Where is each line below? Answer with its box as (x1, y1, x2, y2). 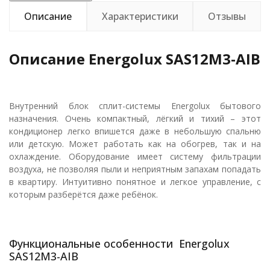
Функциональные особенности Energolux (9, 236, 230, 251)
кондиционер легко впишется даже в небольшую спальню (9, 125, 261, 137)
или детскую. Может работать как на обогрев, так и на (9, 138, 261, 149)
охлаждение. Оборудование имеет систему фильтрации (9, 151, 261, 162)
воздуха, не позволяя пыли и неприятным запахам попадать (9, 163, 261, 175)
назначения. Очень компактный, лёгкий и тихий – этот (9, 113, 261, 124)
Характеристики (101, 10, 178, 23)
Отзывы (208, 10, 246, 23)
